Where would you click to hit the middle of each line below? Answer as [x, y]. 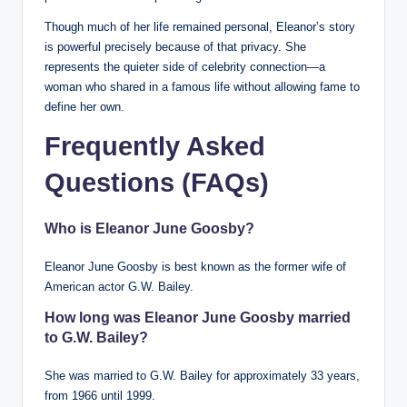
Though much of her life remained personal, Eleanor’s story [200, 26]
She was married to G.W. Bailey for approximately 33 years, [202, 375]
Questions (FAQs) [157, 182]
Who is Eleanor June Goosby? [149, 228]
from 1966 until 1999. [100, 395]
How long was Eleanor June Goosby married [198, 317]
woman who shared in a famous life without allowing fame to [202, 86]
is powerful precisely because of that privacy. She [175, 46]
